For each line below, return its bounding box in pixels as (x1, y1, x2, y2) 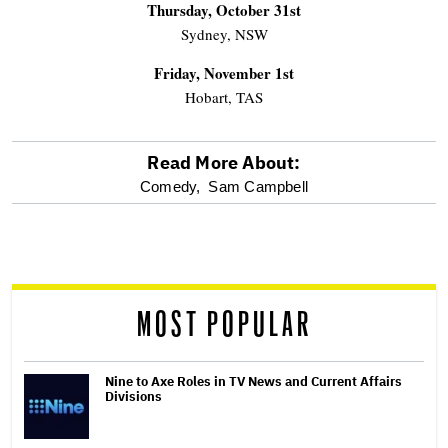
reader (11, 271, 107, 302)
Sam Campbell (208, 177, 308, 195)
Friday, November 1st (154, 61, 294, 84)
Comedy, (140, 177, 201, 195)
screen (11, 222, 111, 253)
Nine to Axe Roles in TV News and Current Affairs (105, 372, 402, 390)
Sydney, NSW (180, 23, 268, 44)
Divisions (105, 387, 162, 405)
